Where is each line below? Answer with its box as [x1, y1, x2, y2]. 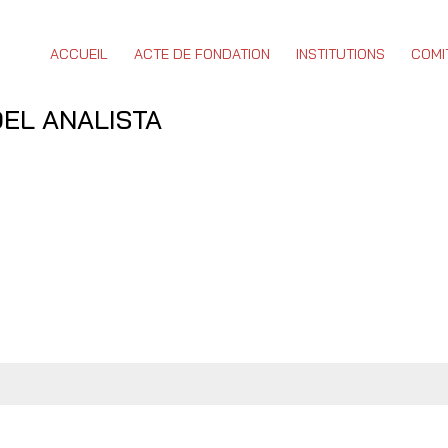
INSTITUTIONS [296, 44, 385, 63]
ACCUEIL [50, 44, 108, 63]
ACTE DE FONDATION [134, 44, 270, 63]
